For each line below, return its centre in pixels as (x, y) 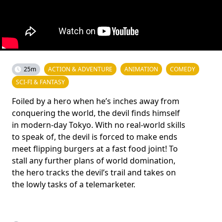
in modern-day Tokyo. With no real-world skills (99, 125)
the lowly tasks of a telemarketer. (74, 184)
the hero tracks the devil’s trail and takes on (94, 172)
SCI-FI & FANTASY (40, 82)
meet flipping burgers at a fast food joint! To (95, 149)
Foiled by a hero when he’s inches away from (96, 101)
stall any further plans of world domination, (94, 161)
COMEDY (183, 69)
